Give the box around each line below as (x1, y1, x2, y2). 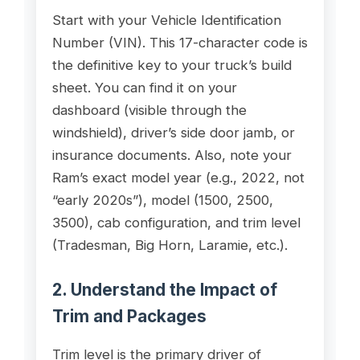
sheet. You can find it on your (51, 79, 237, 96)
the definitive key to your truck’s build (51, 56, 292, 73)
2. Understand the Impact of (51, 279, 277, 300)
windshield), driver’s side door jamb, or (51, 124, 295, 141)
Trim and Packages (51, 305, 207, 326)
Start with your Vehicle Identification (51, 11, 281, 28)
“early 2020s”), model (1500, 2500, (51, 191, 273, 208)
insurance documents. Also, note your (51, 146, 292, 163)
